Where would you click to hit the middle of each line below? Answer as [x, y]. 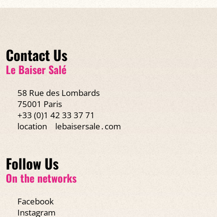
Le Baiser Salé [36, 69]
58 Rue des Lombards [58, 93]
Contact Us [37, 54]
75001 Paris [39, 104]
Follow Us [32, 163]
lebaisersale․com [88, 126]
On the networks [41, 178]
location [32, 126]
